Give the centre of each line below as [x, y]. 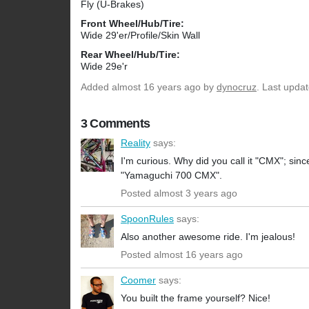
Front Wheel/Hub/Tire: [132, 24]
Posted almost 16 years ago [182, 255]
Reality [136, 143]
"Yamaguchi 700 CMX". [171, 176]
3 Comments [115, 124]
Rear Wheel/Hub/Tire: [130, 55]
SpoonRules [147, 219]
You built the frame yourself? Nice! [196, 298]
